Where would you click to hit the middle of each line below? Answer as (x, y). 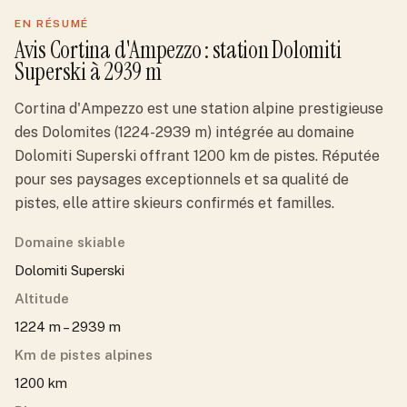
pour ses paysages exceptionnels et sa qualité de (182, 179)
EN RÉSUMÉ (52, 24)
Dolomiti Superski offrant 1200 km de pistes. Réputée (197, 156)
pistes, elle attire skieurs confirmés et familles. (174, 203)
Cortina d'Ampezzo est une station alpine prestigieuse (199, 109)
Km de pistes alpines (84, 355)
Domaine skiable (70, 242)
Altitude (42, 298)
